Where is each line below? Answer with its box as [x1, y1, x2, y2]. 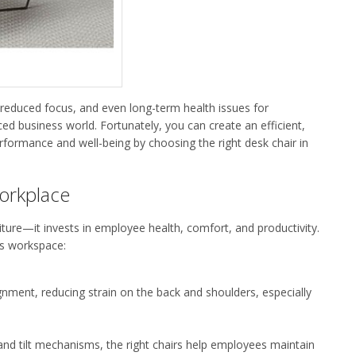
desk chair [245, 134, 296, 150]
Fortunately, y [97, 117, 171, 133]
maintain [270, 336, 315, 352]
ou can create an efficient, [171, 117, 305, 133]
